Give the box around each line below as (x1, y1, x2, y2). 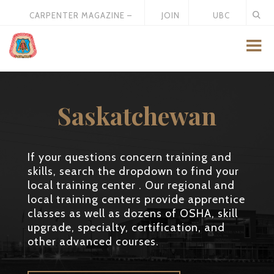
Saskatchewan (57, 99, 217, 131)
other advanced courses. (28, 235, 159, 248)
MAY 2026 (60, 28, 102, 37)
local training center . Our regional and (28, 179, 235, 192)
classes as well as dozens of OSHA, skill (28, 207, 238, 220)
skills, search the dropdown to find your (28, 165, 239, 178)
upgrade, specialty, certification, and (28, 221, 225, 234)
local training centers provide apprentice (28, 193, 245, 206)
